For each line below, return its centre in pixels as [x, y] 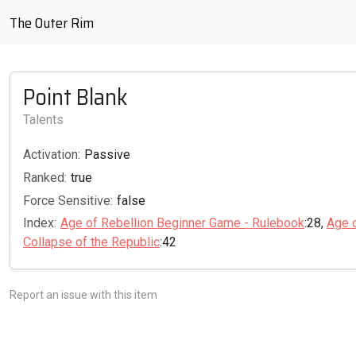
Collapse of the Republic [91, 242]
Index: [40, 223]
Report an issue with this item [83, 295]
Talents [43, 120]
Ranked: [45, 177]
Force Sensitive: [68, 200]
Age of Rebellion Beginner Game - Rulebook [182, 223]
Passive [107, 155]
